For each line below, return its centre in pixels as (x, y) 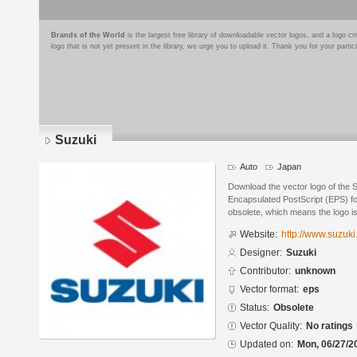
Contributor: (265, 271)
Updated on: (267, 345)
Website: (259, 235)
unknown (315, 271)
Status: (255, 308)
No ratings (330, 326)
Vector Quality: (271, 326)
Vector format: (269, 290)
